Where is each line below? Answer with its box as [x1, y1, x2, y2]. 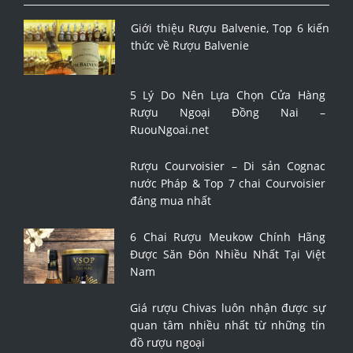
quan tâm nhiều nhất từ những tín [129, 318, 325, 333]
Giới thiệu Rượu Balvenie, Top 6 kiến [131, 20, 329, 36]
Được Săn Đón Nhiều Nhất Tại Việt [129, 247, 325, 262]
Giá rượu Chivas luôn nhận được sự [129, 300, 325, 316]
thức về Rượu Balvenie [131, 38, 250, 54]
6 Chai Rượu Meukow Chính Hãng [129, 229, 325, 245]
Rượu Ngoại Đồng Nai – [129, 105, 325, 121]
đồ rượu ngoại [129, 335, 205, 351]
